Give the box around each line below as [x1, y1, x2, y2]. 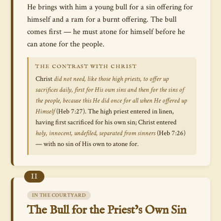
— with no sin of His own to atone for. [36, 140, 139, 148]
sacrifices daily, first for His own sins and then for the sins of [36, 85, 184, 94]
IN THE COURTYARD [32, 192, 86, 199]
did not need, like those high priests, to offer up [54, 74, 169, 83]
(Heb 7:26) [155, 129, 185, 138]
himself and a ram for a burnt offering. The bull [27, 14, 177, 24]
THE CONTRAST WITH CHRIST [36, 63, 137, 70]
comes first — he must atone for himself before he [27, 27, 185, 37]
